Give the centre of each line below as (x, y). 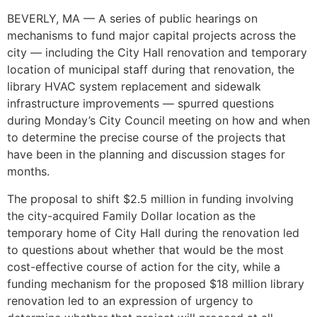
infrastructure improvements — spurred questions (140, 104)
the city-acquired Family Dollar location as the (131, 215)
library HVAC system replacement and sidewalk (134, 87)
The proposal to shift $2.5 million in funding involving (150, 198)
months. (28, 172)
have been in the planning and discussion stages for (146, 155)
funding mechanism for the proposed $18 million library (156, 283)
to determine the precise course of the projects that (146, 138)
